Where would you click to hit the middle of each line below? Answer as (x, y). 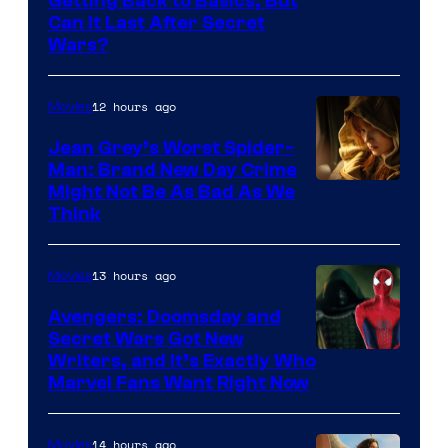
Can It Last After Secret (156, 22)
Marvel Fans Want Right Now (178, 382)
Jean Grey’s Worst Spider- (171, 147)
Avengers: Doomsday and (164, 316)
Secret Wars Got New (146, 338)
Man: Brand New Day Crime (172, 169)
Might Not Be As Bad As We (171, 191)
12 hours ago (134, 106)
